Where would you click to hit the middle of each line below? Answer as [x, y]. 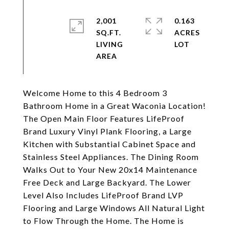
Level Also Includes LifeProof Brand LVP [103, 195]
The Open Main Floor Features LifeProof [104, 118]
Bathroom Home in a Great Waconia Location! [114, 106]
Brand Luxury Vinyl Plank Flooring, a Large [107, 131]
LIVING [110, 44]
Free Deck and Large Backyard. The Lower [107, 182]
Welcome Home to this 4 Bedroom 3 [95, 93]
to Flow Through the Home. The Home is [104, 221]
